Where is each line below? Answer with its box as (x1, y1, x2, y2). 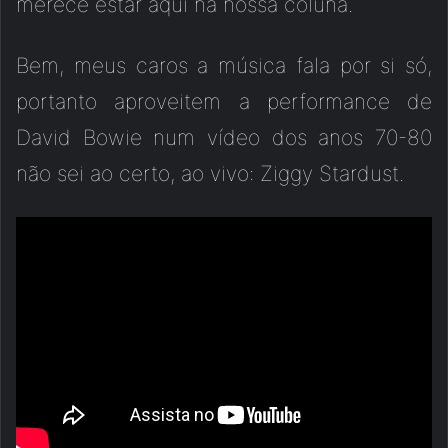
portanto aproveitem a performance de (16, 89, 432, 114)
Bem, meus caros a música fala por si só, (16, 53, 432, 78)
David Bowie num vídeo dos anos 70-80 (16, 125, 432, 150)
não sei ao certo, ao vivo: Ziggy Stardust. (16, 161, 404, 186)
